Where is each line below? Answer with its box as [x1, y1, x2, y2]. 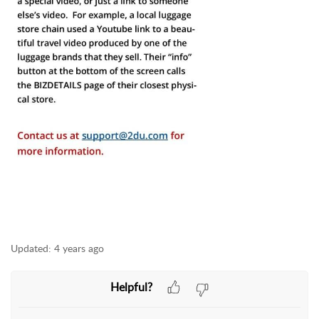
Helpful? [110, 278, 152, 295]
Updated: [11, 241, 51, 255]
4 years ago [54, 241, 104, 255]
